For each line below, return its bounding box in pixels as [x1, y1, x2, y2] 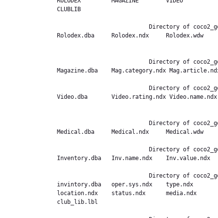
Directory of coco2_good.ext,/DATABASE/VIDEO [57, 85, 149, 92]
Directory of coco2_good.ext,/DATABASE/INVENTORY [57, 146, 149, 153]
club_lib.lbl [57, 199, 111, 206]
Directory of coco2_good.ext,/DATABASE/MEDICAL [57, 120, 149, 127]
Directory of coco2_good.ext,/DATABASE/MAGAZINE [57, 58, 149, 66]
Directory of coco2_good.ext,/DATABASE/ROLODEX [57, 23, 149, 31]
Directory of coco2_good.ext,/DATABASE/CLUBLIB [57, 172, 149, 180]
